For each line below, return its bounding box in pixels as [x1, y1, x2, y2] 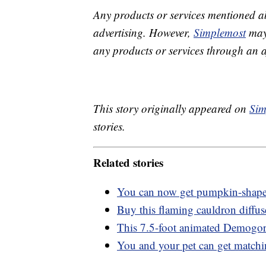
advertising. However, [93, 25, 194, 40]
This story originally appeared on [93, 101, 249, 116]
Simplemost [194, 25, 246, 40]
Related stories [93, 154, 163, 170]
